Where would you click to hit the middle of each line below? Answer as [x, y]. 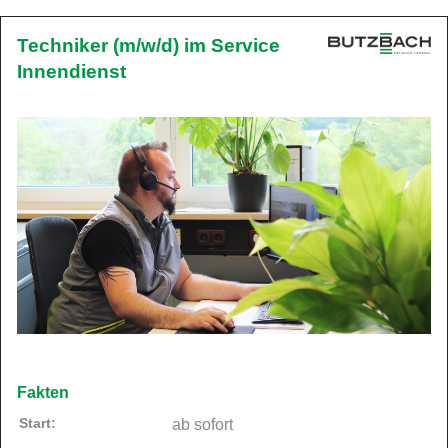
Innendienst [71, 71]
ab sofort [202, 424]
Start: [37, 422]
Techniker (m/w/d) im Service [148, 45]
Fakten [43, 392]
